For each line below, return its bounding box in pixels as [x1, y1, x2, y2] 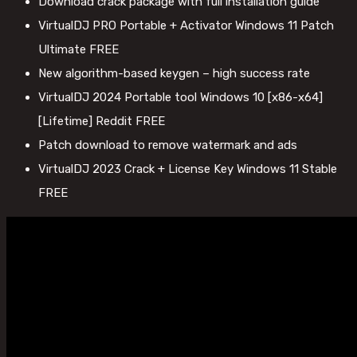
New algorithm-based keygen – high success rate [38, 66, 310, 81]
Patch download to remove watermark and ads [38, 138, 297, 153]
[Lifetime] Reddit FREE [38, 114, 165, 129]
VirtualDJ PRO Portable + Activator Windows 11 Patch [38, 18, 334, 33]
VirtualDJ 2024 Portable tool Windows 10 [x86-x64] [38, 90, 323, 105]
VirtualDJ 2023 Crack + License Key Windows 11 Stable [38, 162, 337, 177]
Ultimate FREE [38, 42, 119, 57]
